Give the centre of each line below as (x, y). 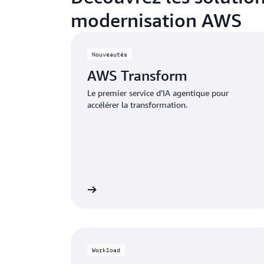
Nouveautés (110, 54)
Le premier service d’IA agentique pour (158, 93)
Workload (106, 250)
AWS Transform (137, 75)
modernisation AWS (156, 20)
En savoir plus (57, 190)
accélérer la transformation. (137, 105)
